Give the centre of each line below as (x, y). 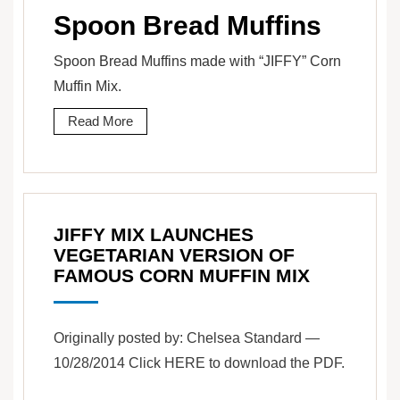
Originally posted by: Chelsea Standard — (187, 338)
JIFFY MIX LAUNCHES (154, 235)
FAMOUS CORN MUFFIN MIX (182, 276)
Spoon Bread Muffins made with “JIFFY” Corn (197, 62)
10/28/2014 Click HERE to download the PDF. (199, 363)
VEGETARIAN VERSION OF (174, 255)
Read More (100, 121)
